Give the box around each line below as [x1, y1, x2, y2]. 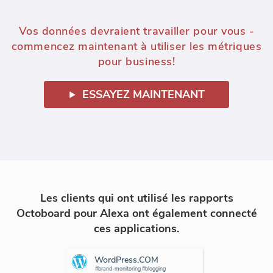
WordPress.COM [94, 254, 158, 266]
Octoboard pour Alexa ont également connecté [16, 206, 257, 221]
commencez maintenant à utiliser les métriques [11, 39, 262, 54]
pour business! [97, 54, 175, 69]
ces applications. [94, 221, 179, 236]
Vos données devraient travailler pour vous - [18, 24, 255, 39]
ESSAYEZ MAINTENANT [82, 87, 205, 102]
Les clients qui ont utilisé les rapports [40, 191, 233, 206]
